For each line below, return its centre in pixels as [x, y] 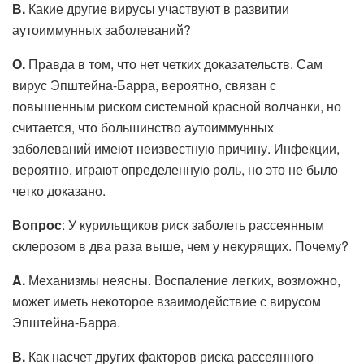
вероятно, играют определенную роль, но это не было [175, 169]
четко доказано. [59, 190]
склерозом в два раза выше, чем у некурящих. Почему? [180, 245]
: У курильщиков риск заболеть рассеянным [193, 224]
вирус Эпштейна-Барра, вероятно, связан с [144, 84]
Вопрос [37, 224]
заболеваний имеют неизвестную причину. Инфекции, [176, 148]
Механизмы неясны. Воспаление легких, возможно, [183, 279]
